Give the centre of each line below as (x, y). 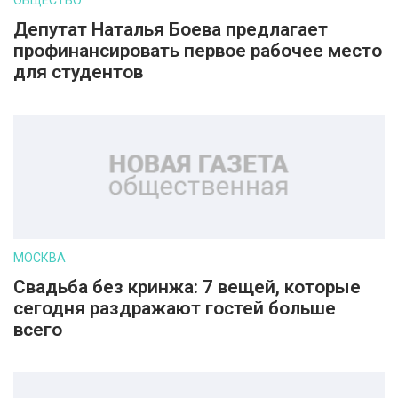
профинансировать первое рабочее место (198, 51)
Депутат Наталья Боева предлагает (171, 29)
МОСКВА (40, 258)
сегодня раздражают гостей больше (175, 308)
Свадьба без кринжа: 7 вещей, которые (187, 287)
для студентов (78, 72)
